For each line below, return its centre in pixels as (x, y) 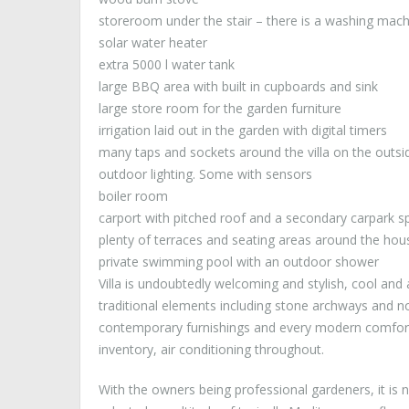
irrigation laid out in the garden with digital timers (243, 131)
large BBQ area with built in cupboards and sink (238, 87)
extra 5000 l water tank (167, 65)
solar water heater (153, 43)
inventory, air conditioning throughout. (211, 350)
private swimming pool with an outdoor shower (239, 262)
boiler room (133, 196)
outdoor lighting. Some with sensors (205, 174)
